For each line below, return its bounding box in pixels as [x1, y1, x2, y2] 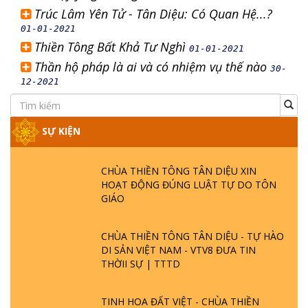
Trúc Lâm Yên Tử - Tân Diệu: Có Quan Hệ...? [34, 5, 272, 22]
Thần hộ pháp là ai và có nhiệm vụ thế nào [34, 58, 270, 75]
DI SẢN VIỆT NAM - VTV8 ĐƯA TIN [101, 243, 256, 256]
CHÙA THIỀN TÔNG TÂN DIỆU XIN [101, 164, 256, 177]
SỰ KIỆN [39, 124, 80, 137]
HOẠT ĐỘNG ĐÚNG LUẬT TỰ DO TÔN [101, 178, 276, 191]
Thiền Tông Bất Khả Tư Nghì [34, 38, 189, 55]
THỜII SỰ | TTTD [101, 257, 180, 270]
